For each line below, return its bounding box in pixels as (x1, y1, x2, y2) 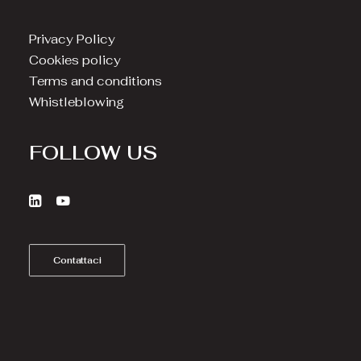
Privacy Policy (29, 31, 115, 47)
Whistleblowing (29, 94, 124, 110)
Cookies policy (29, 52, 121, 68)
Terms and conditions (29, 73, 162, 89)
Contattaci (52, 254, 102, 267)
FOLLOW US (29, 140, 157, 165)
